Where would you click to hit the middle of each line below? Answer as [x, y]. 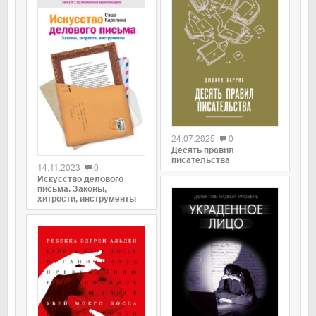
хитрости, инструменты [87, 199]
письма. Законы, [72, 189]
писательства [200, 160]
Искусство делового [80, 179]
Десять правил [202, 151]
